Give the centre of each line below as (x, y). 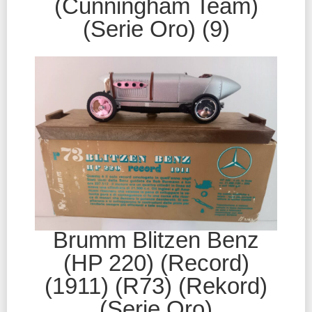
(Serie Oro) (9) (156, 29)
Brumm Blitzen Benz (156, 240)
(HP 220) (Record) (156, 263)
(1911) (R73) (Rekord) (156, 286)
